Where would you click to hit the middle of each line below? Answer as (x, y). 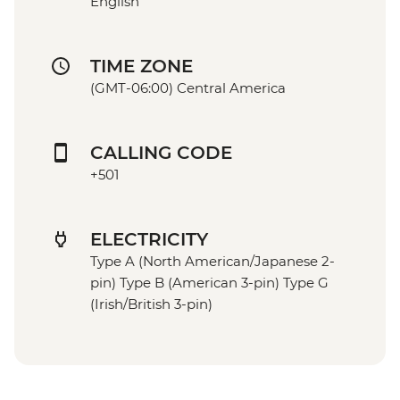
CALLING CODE (161, 153)
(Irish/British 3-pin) (151, 304)
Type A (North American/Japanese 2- (212, 262)
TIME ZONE (142, 67)
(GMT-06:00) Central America (188, 88)
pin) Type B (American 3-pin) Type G (209, 283)
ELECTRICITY (149, 240)
